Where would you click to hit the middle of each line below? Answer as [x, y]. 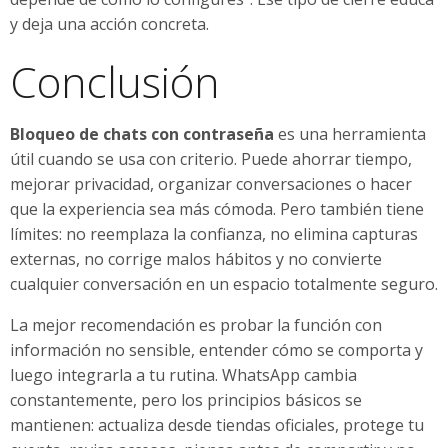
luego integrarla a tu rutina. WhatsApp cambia [183, 374]
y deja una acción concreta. [109, 23]
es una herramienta [350, 133]
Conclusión [115, 81]
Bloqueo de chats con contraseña [142, 133]
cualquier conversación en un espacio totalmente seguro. [224, 283]
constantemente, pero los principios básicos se [186, 399]
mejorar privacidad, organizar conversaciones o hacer [211, 183]
